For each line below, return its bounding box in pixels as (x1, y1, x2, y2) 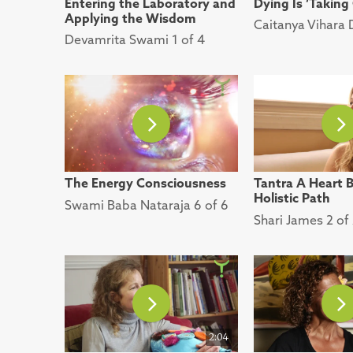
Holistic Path (254, 190, 330, 206)
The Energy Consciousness (65, 175, 226, 191)
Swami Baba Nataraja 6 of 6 (65, 196, 229, 213)
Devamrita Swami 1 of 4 (65, 31, 205, 47)
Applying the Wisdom (65, 9, 196, 26)
